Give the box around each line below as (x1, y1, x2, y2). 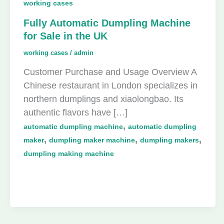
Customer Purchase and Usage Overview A (23, 66, 196, 77)
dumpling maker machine (49, 135, 135, 144)
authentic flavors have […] (23, 107, 127, 117)
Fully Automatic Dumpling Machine (23, 17, 190, 29)
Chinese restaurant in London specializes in (23, 80, 197, 90)
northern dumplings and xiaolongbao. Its (23, 93, 183, 104)
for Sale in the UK (23, 30, 107, 42)
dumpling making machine (23, 149, 114, 157)
